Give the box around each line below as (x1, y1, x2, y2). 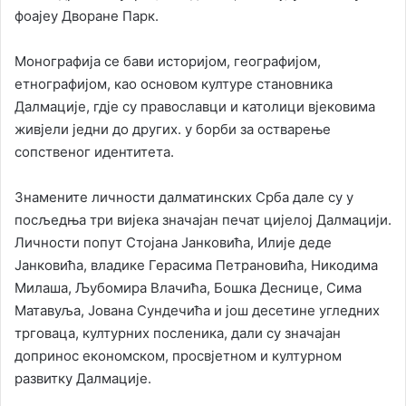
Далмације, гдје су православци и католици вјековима (14, 97, 375, 115)
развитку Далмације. (14, 369, 151, 387)
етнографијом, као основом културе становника (14, 74, 333, 92)
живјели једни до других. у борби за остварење (14, 120, 331, 138)
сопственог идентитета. (14, 142, 174, 160)
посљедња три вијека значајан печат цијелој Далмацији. (14, 210, 391, 228)
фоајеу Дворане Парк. (14, 6, 159, 24)
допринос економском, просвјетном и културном (14, 346, 342, 364)
